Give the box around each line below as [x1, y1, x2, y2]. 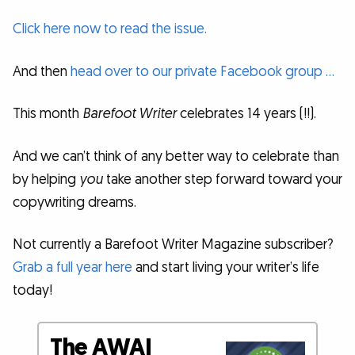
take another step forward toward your [103, 170, 342, 189]
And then [13, 62, 71, 81]
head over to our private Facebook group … [71, 62, 334, 81]
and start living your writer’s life [132, 258, 319, 277]
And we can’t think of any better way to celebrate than [13, 147, 339, 166]
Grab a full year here [13, 258, 132, 277]
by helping [13, 170, 79, 189]
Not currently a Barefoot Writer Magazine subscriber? [13, 235, 334, 254]
